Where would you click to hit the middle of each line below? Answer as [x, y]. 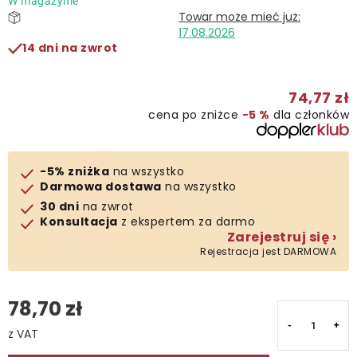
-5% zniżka [75, 171]
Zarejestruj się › [281, 237]
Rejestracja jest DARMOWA [268, 251]
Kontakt [34, 29]
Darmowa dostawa [101, 186]
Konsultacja [79, 222]
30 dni [59, 206]
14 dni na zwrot [70, 48]
